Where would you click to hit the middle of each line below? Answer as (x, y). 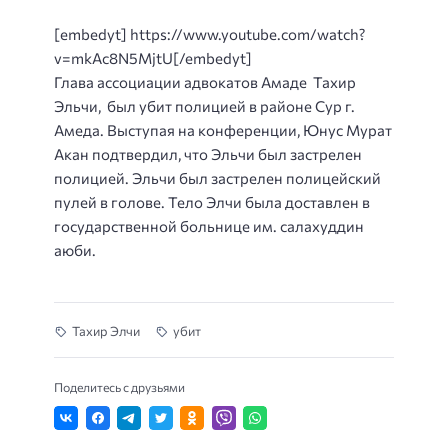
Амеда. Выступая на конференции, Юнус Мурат (223, 129)
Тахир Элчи (106, 331)
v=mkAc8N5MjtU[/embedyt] (153, 57)
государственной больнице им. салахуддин (209, 225)
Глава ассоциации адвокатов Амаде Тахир (205, 81)
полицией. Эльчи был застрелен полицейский (217, 177)
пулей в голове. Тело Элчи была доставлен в (212, 201)
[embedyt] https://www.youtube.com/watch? (209, 33)
